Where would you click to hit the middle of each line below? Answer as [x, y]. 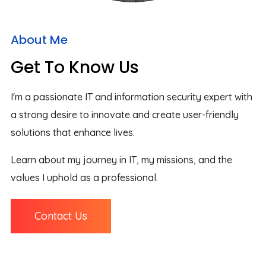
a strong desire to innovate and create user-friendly [125, 115]
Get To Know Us [75, 67]
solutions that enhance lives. [73, 132]
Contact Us [61, 216]
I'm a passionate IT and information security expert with [132, 97]
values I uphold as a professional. [84, 178]
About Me [39, 40]
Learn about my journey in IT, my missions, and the [121, 160]
